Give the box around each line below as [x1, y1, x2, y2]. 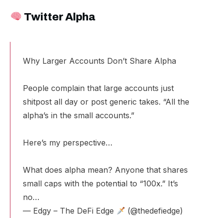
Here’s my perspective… [23, 138, 112, 147]
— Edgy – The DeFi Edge [23, 206, 116, 216]
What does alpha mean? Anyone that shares [23, 165, 188, 175]
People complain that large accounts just [23, 83, 174, 93]
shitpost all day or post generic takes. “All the [23, 97, 189, 107]
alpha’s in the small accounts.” [23, 110, 134, 120]
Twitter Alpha [22, 11, 96, 23]
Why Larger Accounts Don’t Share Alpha [23, 56, 176, 66]
